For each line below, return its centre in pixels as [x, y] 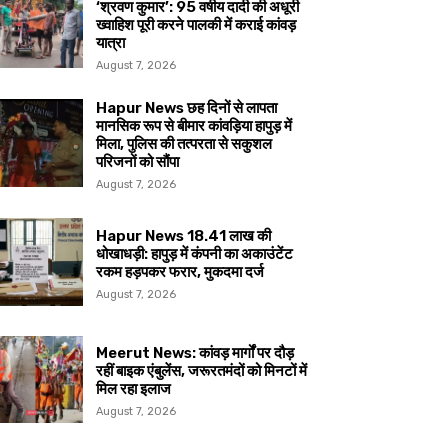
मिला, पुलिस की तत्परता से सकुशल [184, 144]
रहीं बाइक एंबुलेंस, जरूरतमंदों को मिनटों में [202, 371]
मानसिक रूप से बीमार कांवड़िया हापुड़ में [194, 126]
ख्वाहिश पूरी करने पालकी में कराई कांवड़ [196, 25]
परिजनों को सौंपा [138, 162]
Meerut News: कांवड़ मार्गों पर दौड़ [195, 353]
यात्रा [111, 43]
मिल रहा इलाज [134, 389]
